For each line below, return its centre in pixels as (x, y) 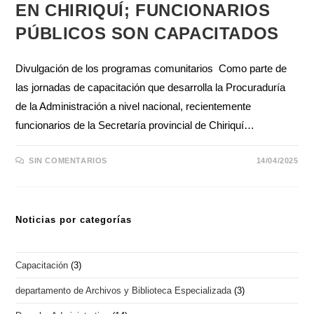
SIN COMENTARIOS (68, 161)
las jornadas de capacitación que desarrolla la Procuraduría (151, 88)
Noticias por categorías (74, 220)
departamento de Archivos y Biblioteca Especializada (124, 291)
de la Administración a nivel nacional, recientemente (134, 107)
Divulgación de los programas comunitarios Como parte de (151, 69)
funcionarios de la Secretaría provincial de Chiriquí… (135, 125)
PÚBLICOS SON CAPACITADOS (147, 34)
